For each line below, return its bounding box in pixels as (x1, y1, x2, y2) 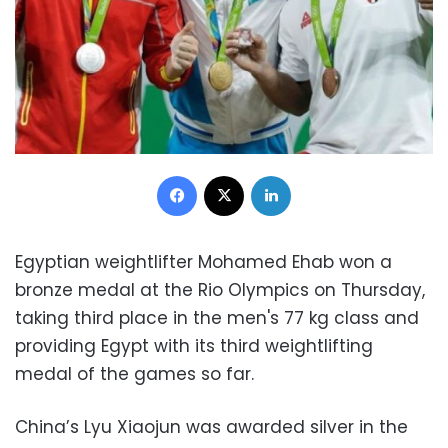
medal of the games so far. (15, 361, 254, 386)
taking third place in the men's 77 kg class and (15, 305, 419, 330)
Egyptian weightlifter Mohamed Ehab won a (15, 249, 392, 274)
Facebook (196, 164, 262, 184)
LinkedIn (290, 164, 342, 184)
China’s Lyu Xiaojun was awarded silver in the (15, 414, 408, 439)
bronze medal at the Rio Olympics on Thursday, (15, 277, 425, 302)
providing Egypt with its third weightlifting (15, 333, 373, 358)
